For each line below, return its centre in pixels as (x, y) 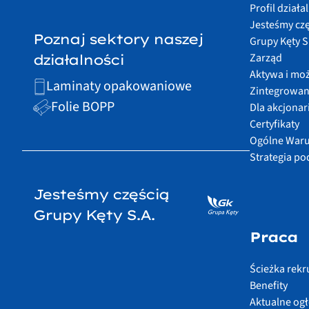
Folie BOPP (82, 107)
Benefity (269, 286)
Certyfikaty (275, 124)
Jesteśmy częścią (101, 195)
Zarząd (266, 58)
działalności (78, 60)
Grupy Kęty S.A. (94, 215)
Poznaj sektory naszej (118, 39)
